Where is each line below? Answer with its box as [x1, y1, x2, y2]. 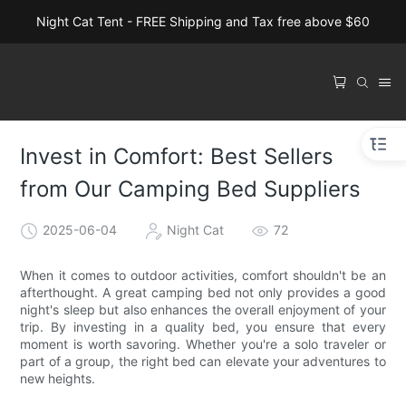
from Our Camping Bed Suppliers [20, 176, 362, 203]
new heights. [20, 370, 96, 386]
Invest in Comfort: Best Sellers [20, 143, 334, 170]
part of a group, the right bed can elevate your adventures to [20, 353, 386, 369]
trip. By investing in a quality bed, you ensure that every [20, 318, 386, 334]
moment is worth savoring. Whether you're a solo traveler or [20, 335, 386, 352]
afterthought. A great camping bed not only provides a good [20, 284, 386, 300]
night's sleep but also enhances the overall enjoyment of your [20, 301, 386, 317]
